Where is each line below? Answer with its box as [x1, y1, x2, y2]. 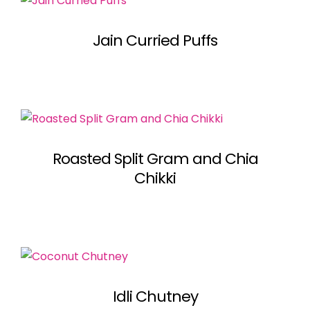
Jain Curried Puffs [93, 29, 217, 51]
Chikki [134, 167, 176, 189]
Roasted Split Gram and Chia [52, 147, 258, 170]
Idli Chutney [112, 285, 198, 307]
